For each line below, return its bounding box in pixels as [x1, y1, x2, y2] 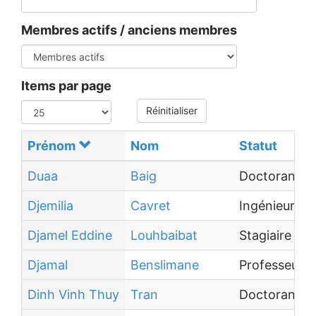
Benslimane [130, 257, 199, 272]
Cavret [130, 198, 171, 213]
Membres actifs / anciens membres [21, 23, 237, 37]
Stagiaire [239, 228, 291, 243]
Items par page [21, 78, 111, 93]
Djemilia [28, 198, 73, 213]
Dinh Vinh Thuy [28, 287, 119, 302]
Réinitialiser [146, 104, 197, 116]
